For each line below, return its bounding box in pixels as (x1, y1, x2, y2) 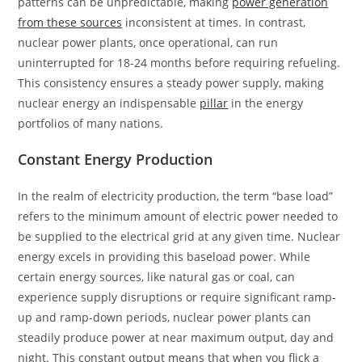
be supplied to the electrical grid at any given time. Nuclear (18, 229, 341, 245)
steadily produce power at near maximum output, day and (18, 330, 335, 346)
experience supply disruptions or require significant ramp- (18, 289, 337, 305)
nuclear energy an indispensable (18, 95, 200, 112)
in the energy (228, 95, 304, 112)
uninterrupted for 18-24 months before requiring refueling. (18, 55, 341, 71)
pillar (200, 95, 229, 112)
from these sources (18, 15, 123, 31)
